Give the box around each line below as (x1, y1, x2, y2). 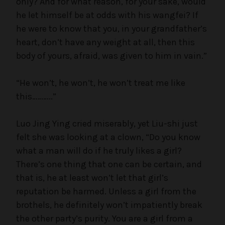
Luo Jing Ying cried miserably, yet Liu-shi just (16, 118, 198, 129)
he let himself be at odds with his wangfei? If (16, 9, 198, 21)
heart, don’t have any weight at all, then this (16, 36, 195, 48)
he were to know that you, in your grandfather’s (16, 23, 207, 34)
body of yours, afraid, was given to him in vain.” (16, 50, 207, 61)
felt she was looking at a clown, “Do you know (16, 131, 200, 143)
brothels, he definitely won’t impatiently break (16, 199, 202, 210)
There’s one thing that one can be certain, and (16, 158, 202, 170)
